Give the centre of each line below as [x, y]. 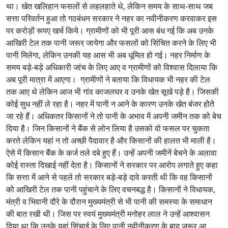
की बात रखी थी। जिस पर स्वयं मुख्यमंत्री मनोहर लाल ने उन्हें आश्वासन [108, 213]
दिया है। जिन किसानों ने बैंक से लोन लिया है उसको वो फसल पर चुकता [108, 128]
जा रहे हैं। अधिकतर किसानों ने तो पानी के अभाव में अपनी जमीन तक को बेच [114, 116]
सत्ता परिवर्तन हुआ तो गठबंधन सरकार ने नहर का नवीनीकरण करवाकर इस [111, 18]
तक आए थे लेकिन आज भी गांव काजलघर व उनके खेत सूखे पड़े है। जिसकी [112, 91]
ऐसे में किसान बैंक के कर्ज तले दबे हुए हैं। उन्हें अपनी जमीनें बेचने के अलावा [111, 152]
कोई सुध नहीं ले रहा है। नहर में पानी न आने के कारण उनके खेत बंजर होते [110, 104]
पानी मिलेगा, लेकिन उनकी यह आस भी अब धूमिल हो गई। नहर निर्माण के [108, 55]
